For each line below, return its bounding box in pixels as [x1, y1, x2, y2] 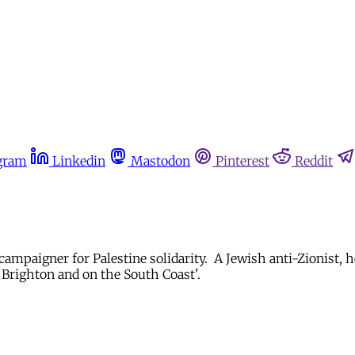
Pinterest [216, 153, 269, 169]
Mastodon [131, 153, 190, 169]
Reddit [295, 153, 333, 169]
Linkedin [52, 153, 105, 169]
